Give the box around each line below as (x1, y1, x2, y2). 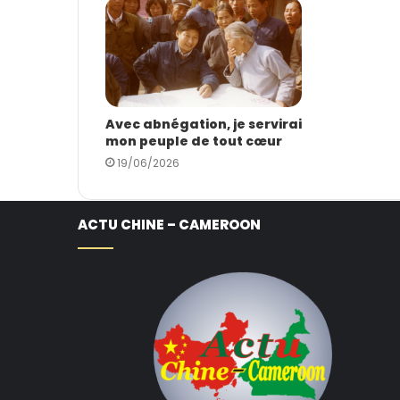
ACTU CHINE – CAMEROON (78, 215, 261, 235)
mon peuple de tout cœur (105, 132, 282, 151)
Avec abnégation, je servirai (105, 115, 302, 134)
